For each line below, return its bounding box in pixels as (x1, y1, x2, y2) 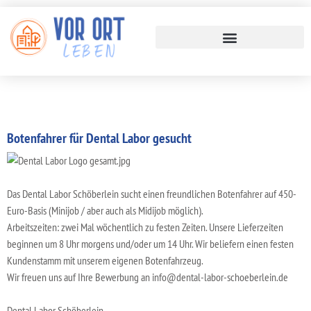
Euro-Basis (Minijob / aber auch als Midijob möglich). (7, 203, 203, 217)
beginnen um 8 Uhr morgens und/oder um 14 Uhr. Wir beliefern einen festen (7, 236, 294, 251)
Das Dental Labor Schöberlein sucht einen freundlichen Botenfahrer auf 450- (7, 186, 296, 201)
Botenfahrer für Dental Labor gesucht (7, 128, 192, 147)
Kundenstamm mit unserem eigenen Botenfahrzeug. (7, 253, 203, 267)
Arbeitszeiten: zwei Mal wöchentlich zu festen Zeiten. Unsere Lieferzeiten (7, 219, 283, 234)
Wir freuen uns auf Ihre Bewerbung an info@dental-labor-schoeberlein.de (7, 269, 288, 284)
